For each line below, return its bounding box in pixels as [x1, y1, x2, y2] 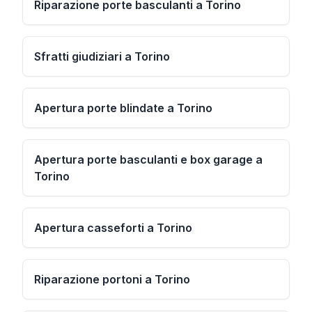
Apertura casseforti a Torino [34, 221, 192, 235]
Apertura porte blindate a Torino [34, 101, 212, 115]
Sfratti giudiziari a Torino [34, 49, 170, 63]
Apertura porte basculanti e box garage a [34, 153, 263, 166]
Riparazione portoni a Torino [34, 272, 190, 286]
